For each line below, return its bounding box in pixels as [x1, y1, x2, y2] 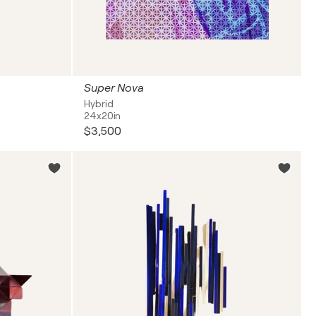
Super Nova [84, 82, 144, 95]
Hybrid [84, 98, 114, 109]
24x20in [84, 110, 121, 121]
